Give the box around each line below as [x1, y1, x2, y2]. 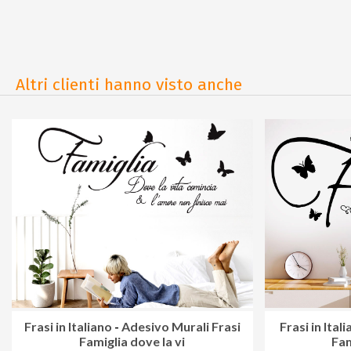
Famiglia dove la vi [79, 334, 186, 349]
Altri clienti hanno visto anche [16, 74, 242, 95]
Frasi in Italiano [24, 319, 112, 335]
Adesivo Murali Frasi [121, 319, 241, 335]
